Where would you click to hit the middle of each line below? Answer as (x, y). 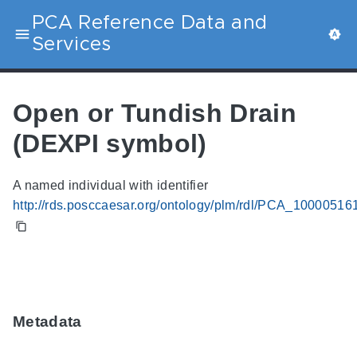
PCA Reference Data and (150, 23)
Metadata (47, 322)
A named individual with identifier (111, 186)
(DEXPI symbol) (110, 143)
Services (72, 45)
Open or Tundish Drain (155, 113)
